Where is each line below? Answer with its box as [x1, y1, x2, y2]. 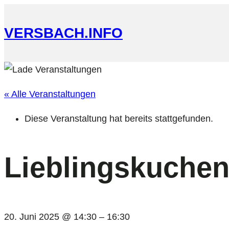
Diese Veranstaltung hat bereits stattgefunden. [25, 113, 213, 124]
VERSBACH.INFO [4, 25, 123, 41]
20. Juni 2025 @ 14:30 [4, 212, 97, 222]
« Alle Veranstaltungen [4, 88, 96, 99]
